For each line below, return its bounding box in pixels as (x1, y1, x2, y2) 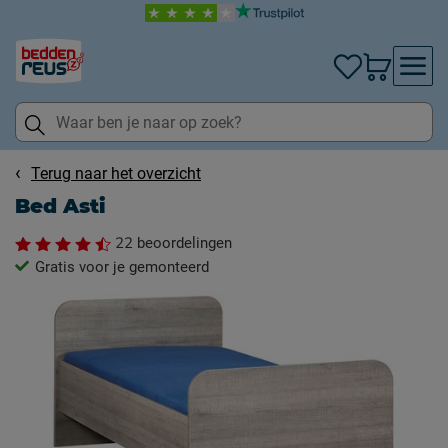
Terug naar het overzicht (31, 164, 201, 183)
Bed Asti (15, 194, 106, 218)
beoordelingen (133, 234, 232, 252)
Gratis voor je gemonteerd (35, 258, 209, 276)
